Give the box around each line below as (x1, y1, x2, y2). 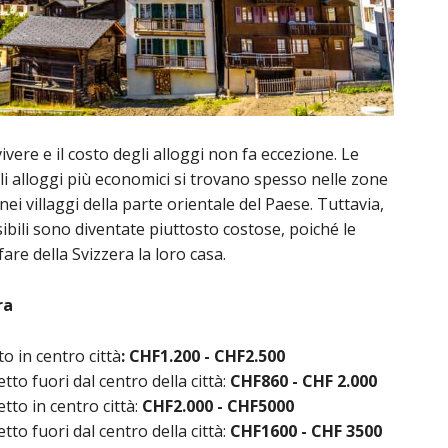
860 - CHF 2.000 (261, 370, 377, 393)
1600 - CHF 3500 (261, 420, 382, 443)
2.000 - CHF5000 (173, 395, 294, 418)
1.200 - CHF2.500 (160, 345, 285, 368)
